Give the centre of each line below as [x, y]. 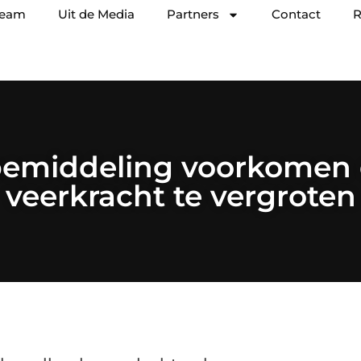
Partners [193, 14]
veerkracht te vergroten [180, 196]
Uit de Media [96, 14]
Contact [296, 14]
